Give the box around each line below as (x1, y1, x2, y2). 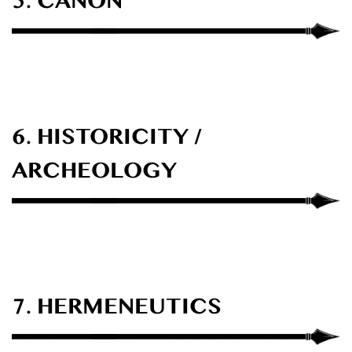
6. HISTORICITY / (12, 119, 201, 165)
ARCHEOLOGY (12, 152, 177, 199)
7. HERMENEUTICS (12, 288, 222, 335)
